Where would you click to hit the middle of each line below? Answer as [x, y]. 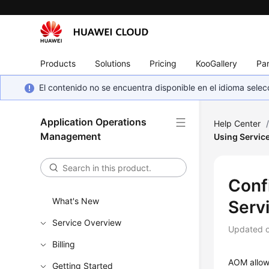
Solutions [113, 63]
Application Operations [94, 122]
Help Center [237, 123]
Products [58, 63]
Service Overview [87, 222]
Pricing [163, 63]
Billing [64, 244]
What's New [76, 201]
